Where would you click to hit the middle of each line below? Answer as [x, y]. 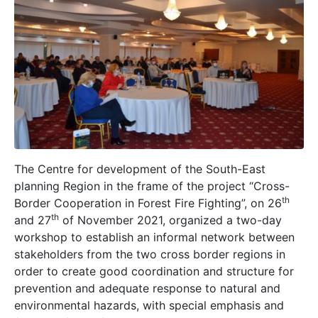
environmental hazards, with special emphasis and [149, 305]
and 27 [33, 220]
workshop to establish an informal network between [154, 237]
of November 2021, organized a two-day [170, 220]
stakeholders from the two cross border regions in [150, 254]
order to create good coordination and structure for [154, 271]
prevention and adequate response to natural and [147, 288]
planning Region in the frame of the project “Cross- [152, 186]
